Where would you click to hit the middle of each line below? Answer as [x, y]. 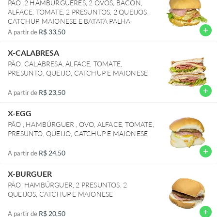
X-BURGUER [30, 173]
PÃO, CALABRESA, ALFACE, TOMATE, [65, 63]
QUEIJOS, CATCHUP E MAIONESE [61, 194]
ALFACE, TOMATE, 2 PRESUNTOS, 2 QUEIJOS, [78, 12]
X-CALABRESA [33, 52]
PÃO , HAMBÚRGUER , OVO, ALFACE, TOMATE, [81, 124]
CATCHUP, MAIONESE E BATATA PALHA [69, 21]
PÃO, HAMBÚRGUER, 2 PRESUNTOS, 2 [68, 185]
